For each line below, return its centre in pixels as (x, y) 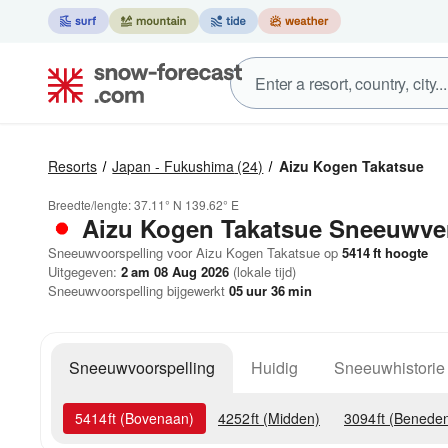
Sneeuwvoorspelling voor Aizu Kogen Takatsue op (193, 252)
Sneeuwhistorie (389, 367)
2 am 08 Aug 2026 (175, 271)
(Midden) (289, 418)
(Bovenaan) (155, 418)
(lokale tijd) (262, 271)
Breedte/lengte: (91, 204)
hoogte (404, 252)
